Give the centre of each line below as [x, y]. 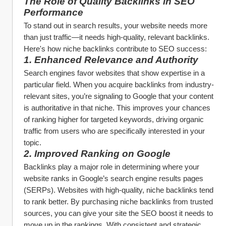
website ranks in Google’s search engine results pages [114, 178]
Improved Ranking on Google [102, 154]
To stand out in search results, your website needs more [116, 25]
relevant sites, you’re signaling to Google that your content [119, 96]
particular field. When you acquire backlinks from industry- [119, 84]
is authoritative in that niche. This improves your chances [117, 108]
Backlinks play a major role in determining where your [111, 167]
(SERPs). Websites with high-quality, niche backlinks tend [119, 190]
